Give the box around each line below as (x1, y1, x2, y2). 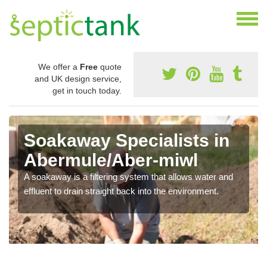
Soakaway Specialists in (24, 131, 229, 151)
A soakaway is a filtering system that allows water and (24, 172, 233, 182)
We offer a (38, 62, 80, 72)
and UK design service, (35, 74, 122, 84)
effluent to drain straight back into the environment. (24, 186, 219, 197)
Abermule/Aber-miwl (24, 150, 198, 170)
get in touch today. (52, 86, 122, 96)
